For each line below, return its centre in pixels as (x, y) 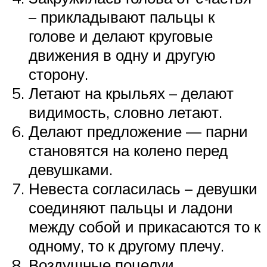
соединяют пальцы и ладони (131, 207)
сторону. (58, 74)
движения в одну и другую (122, 55)
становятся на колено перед (128, 150)
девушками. (71, 169)
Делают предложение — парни (138, 131)
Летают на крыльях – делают (131, 93)
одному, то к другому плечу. (126, 245)
